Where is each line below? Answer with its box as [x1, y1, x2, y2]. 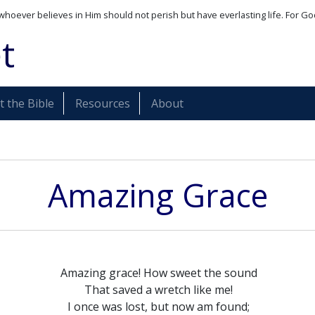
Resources [75, 96, 130, 111]
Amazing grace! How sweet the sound [60, 265, 257, 281]
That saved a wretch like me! [84, 282, 233, 297]
